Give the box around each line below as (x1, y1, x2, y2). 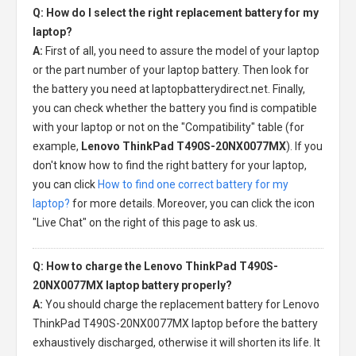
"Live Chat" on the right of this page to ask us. (33, 215, 257, 229)
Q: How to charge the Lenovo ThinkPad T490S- (33, 259, 278, 273)
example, (33, 139, 81, 153)
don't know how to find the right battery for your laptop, (33, 158, 307, 172)
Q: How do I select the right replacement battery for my (33, 6, 319, 19)
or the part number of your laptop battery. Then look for (33, 63, 309, 76)
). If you (286, 139, 323, 153)
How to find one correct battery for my (98, 177, 288, 191)
